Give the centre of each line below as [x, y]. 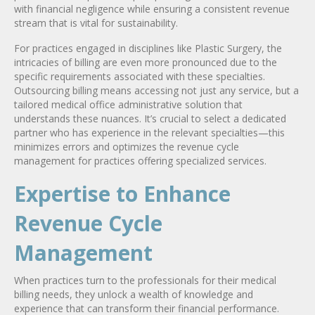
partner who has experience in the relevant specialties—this [149, 132]
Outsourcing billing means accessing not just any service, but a [156, 90]
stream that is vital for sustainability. [96, 22]
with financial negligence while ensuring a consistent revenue [152, 8]
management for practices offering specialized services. [140, 160]
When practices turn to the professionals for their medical [145, 280]
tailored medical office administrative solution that [128, 104]
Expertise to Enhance [122, 193]
